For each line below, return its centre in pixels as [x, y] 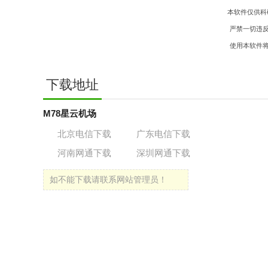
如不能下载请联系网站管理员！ [108, 179]
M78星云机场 [70, 113]
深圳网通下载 [163, 153]
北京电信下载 [84, 134]
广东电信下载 [163, 134]
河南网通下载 [84, 153]
